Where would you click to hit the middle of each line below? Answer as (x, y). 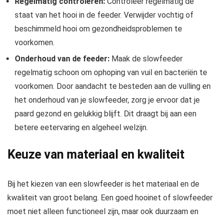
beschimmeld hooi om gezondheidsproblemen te (98, 29)
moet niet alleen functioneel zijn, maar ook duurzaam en (103, 212)
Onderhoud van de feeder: (62, 59)
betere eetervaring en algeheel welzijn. (81, 128)
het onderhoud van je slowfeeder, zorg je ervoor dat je (107, 100)
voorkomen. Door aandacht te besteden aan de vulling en (113, 86)
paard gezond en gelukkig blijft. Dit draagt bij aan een (106, 114)
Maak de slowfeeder (146, 59)
